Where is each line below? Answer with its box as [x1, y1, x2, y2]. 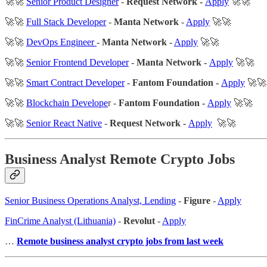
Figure [184, 195, 210, 206]
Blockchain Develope [26, 97, 108, 108]
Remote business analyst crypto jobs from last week [17, 235, 223, 246]
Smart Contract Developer [26, 77, 125, 88]
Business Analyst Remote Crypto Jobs [5, 151, 235, 167]
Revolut [123, 215, 155, 226]
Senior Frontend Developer [26, 57, 129, 67]
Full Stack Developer [26, 16, 106, 27]
